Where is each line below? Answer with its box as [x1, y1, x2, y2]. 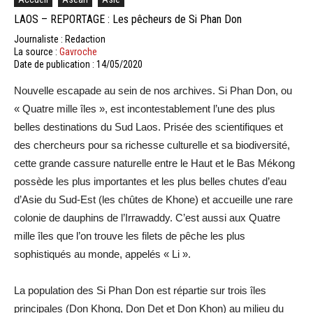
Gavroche [59, 45, 97, 57]
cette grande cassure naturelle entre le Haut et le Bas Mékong [14, 156, 295, 169]
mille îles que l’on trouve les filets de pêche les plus [14, 229, 245, 242]
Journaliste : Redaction [14, 33, 105, 45]
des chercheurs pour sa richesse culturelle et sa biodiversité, [14, 138, 290, 151]
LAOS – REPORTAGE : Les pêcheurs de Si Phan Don [14, 12, 242, 26]
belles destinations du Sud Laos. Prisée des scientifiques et [14, 120, 283, 133]
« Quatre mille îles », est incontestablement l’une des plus [14, 102, 275, 115]
